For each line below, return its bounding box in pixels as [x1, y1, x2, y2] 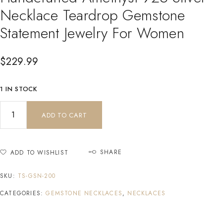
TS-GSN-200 [18, 171, 55, 180]
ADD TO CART [42, 110, 87, 120]
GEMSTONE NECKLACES [46, 188, 123, 198]
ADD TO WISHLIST [10, 148, 68, 157]
